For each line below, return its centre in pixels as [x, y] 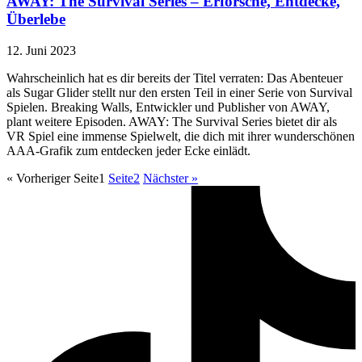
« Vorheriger [38, 178]
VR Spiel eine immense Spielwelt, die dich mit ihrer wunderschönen [181, 136]
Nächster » [170, 178]
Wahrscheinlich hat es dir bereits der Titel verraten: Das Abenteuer [175, 78]
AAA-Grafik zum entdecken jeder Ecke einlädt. [128, 150]
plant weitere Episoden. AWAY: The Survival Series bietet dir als [172, 121]
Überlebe [36, 19]
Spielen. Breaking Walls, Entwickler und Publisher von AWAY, [168, 107]
